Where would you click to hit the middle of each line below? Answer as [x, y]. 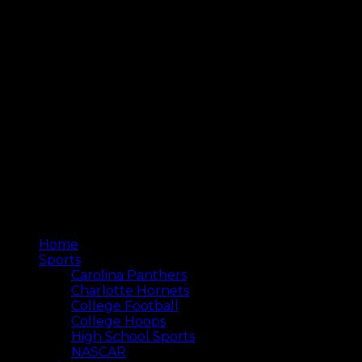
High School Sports [133, 336]
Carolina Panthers [129, 275]
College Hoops [118, 321]
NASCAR [99, 351]
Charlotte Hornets [130, 290]
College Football [125, 305]
